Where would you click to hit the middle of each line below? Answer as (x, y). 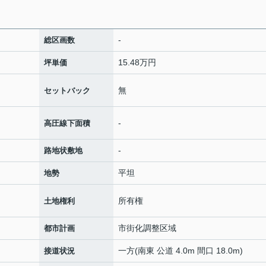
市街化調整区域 (147, 228)
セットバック (67, 90)
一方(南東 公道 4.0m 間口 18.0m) (180, 251)
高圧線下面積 (67, 123)
